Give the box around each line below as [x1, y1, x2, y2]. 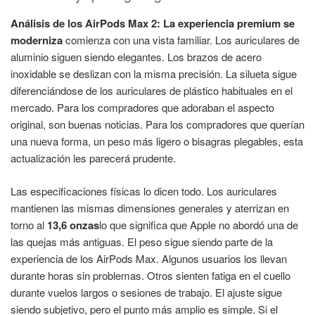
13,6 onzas [47, 217, 99, 233]
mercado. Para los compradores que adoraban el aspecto [11, 100, 274, 115]
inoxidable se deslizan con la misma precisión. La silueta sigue [11, 66, 297, 82]
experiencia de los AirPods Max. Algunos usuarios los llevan [11, 250, 287, 266]
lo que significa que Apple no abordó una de [99, 217, 298, 232]
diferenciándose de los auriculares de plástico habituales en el [11, 83, 292, 98]
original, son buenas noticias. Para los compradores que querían [11, 117, 304, 132]
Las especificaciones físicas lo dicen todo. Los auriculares [11, 183, 277, 198]
